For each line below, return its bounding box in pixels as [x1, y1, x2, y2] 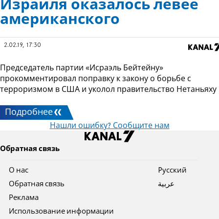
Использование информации [9, 208, 114, 216]
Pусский [157, 167, 187, 175]
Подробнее [5, 108, 53, 117]
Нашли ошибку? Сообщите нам [49, 122, 170, 131]
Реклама [9, 195, 39, 202]
